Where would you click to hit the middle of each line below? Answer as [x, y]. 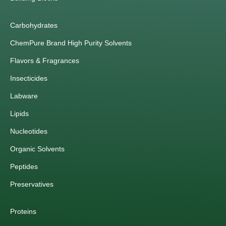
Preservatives [32, 184]
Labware [24, 96]
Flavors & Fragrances [45, 61]
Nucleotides [29, 131]
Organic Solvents [37, 149]
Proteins [23, 212]
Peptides [24, 167]
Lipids [19, 114]
